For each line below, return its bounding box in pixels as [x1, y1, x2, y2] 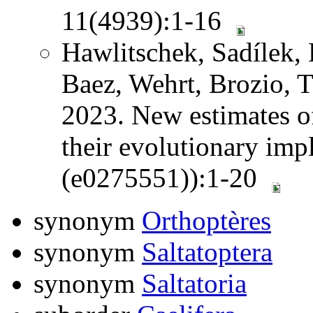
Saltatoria [142, 268, 247, 298]
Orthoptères [142, 205, 271, 235]
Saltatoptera [142, 236, 272, 267]
